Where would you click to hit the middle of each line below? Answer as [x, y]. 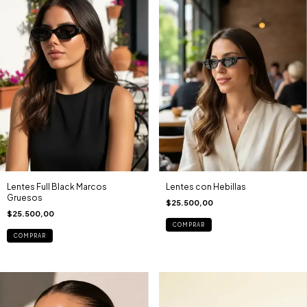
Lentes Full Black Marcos [57, 186]
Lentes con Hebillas [206, 186]
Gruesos [25, 197]
